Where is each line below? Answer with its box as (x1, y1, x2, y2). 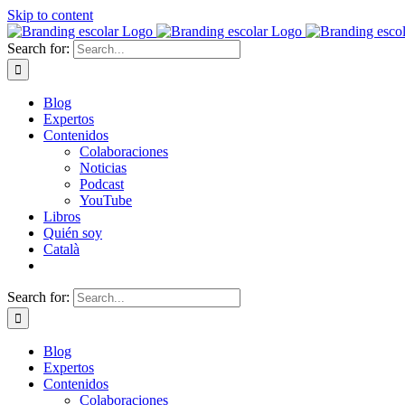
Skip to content (7, 7, 93, 23)
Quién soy (43, 225, 102, 240)
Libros (43, 209, 80, 224)
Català (43, 241, 80, 257)
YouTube (80, 193, 132, 208)
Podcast (80, 176, 124, 192)
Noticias (80, 160, 127, 175)
